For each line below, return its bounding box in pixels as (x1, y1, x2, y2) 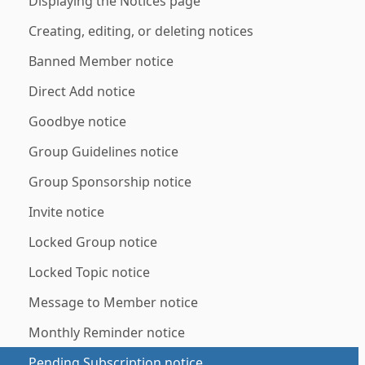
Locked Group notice (29, 233, 157, 251)
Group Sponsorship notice (29, 173, 191, 191)
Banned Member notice (29, 52, 174, 70)
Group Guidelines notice (29, 143, 178, 161)
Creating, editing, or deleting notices (29, 22, 253, 40)
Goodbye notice (29, 112, 126, 130)
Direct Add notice (29, 82, 135, 100)
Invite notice (29, 203, 104, 221)
